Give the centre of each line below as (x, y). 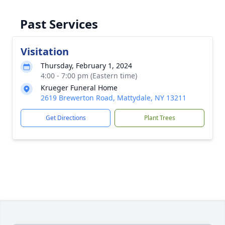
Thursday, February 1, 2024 (86, 66)
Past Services (59, 24)
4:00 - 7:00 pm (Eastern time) (89, 76)
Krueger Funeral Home (79, 88)
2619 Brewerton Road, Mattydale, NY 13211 (114, 98)
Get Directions (66, 118)
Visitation (45, 51)
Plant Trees (159, 118)
